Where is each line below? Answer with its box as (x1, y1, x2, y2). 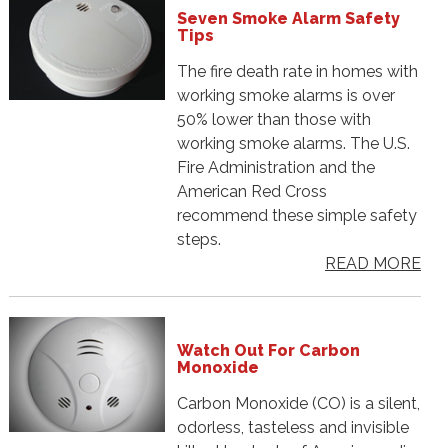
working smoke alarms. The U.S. (176, 134, 410, 154)
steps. (176, 230, 221, 250)
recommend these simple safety (176, 206, 417, 226)
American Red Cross (176, 182, 327, 202)
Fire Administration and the (176, 158, 375, 178)
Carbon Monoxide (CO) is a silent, (176, 394, 420, 414)
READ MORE (324, 254, 421, 274)
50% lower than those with (176, 110, 371, 130)
